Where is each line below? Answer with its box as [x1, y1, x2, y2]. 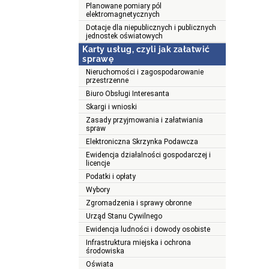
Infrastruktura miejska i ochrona [86, 238, 191, 247]
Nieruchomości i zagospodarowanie [86, 68, 204, 77]
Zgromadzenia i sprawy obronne [86, 199, 192, 208]
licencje [86, 159, 110, 168]
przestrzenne [86, 76, 128, 85]
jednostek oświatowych [86, 32, 163, 41]
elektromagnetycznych [86, 10, 160, 19]
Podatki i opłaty [86, 172, 136, 181]
